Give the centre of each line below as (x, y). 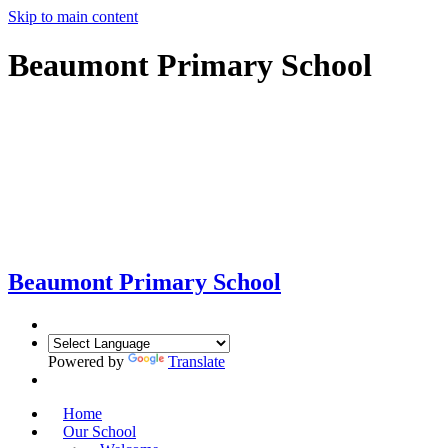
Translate (196, 361)
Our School (99, 431)
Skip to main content (73, 16)
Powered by (88, 361)
